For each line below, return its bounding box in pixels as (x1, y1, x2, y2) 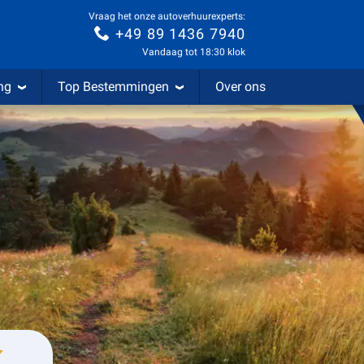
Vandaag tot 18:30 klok (142, 46, 245, 58)
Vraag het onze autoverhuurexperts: (89, 10, 245, 22)
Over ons (215, 79, 266, 94)
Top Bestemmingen (58, 79, 169, 94)
